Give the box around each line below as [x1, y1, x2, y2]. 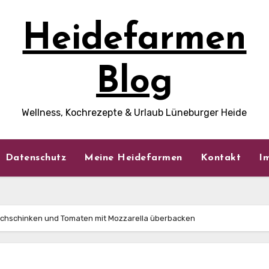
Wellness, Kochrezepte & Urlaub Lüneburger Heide [22, 107, 247, 118]
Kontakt [200, 153, 241, 163]
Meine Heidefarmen [84, 153, 183, 163]
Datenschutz [5, 153, 66, 163]
